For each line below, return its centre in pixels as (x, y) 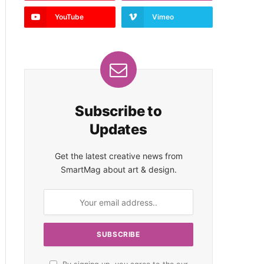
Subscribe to (118, 111)
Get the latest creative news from (118, 156)
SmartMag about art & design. (118, 169)
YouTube (69, 17)
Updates (118, 129)
